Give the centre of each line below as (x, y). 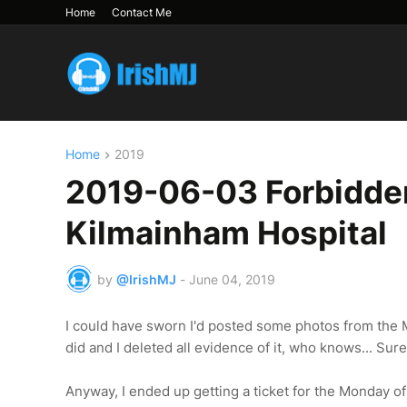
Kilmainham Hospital (226, 233)
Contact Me (142, 12)
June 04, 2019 (232, 279)
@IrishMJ (146, 279)
